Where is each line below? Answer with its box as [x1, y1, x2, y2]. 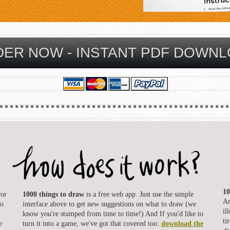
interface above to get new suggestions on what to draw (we [23, 200, 196, 208]
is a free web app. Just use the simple [84, 190, 194, 198]
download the [161, 219, 203, 227]
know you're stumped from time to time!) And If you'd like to [23, 209, 203, 218]
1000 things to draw [23, 190, 84, 198]
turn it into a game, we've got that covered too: [23, 219, 161, 227]
